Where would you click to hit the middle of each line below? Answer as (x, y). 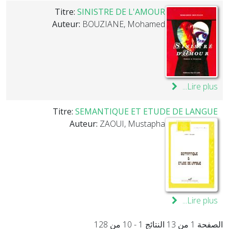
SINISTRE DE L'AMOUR (121, 12)
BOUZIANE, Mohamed (124, 24)
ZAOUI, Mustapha (132, 124)
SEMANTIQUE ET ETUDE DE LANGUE (146, 111)
